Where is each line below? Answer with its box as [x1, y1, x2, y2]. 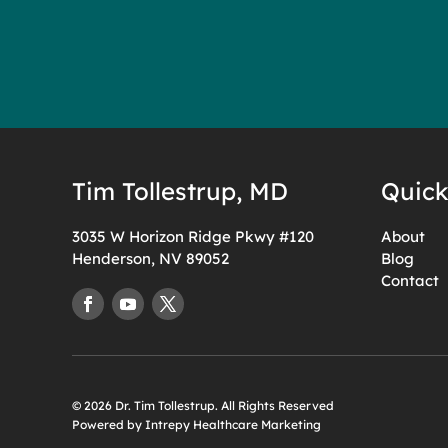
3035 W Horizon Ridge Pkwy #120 [72, 226, 314, 246]
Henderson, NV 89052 [72, 248, 229, 268]
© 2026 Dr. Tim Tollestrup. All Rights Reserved [72, 397, 334, 413]
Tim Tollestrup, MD [72, 175, 288, 206]
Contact [381, 270, 439, 290]
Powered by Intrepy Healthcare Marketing [72, 416, 321, 432]
